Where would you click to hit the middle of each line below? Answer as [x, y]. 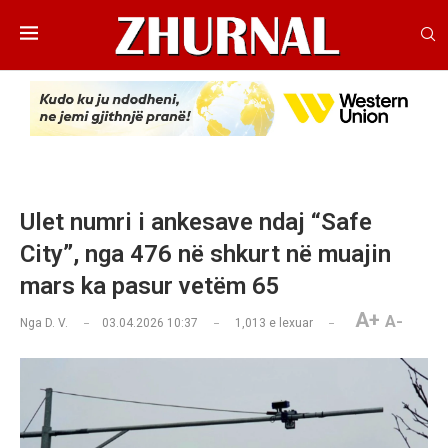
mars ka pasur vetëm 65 [150, 286]
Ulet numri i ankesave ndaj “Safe [196, 222]
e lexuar [289, 323]
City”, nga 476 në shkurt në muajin [205, 254]
